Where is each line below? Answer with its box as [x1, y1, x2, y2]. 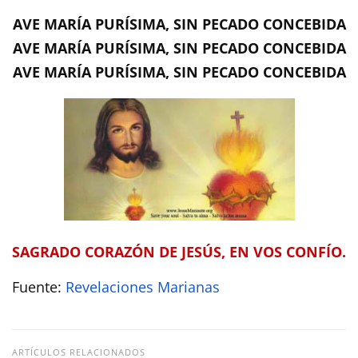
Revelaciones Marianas [66, 277, 220, 296]
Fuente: [12, 277, 66, 296]
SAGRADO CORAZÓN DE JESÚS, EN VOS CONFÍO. [12, 241, 346, 261]
